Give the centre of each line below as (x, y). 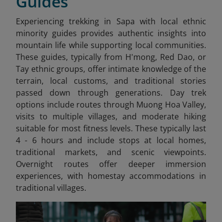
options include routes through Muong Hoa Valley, (111, 104)
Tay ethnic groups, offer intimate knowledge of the (111, 69)
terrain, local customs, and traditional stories (111, 81)
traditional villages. (51, 188)
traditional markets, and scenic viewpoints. (111, 152)
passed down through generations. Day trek (111, 92)
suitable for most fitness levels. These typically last (111, 128)
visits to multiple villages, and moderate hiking (111, 116)
